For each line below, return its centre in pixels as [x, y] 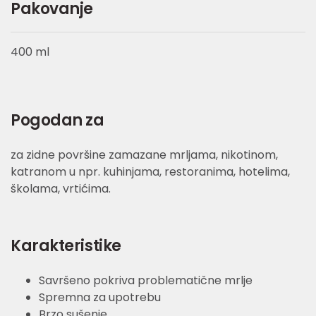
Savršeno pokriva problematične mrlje [146, 281]
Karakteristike [66, 246]
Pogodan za [57, 121]
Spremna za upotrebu [100, 298]
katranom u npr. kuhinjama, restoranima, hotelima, [150, 172]
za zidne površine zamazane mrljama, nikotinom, [144, 155]
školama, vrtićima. [61, 189]
